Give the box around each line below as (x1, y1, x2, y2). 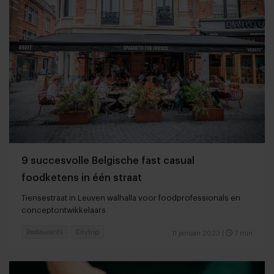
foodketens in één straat (21, 172, 142, 183)
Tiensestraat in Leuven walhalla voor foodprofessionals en (21, 193, 240, 202)
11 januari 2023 (172, 229, 220, 237)
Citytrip (75, 228, 99, 235)
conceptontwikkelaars (21, 206, 106, 214)
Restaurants (26, 228, 63, 235)
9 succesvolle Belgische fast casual (21, 155, 194, 166)
